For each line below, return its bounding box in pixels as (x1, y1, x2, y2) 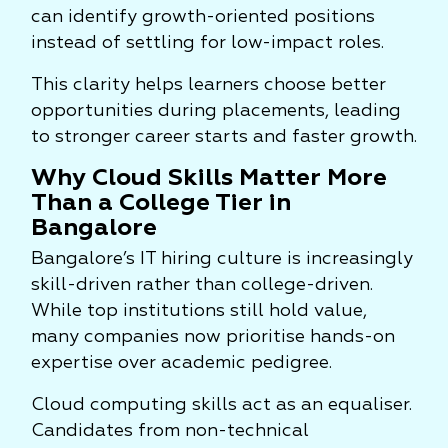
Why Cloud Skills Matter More (31, 166, 387, 190)
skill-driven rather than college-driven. (31, 276, 373, 294)
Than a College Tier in (31, 191, 291, 215)
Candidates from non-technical (31, 422, 309, 440)
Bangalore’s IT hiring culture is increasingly (31, 250, 413, 268)
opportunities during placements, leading (31, 102, 401, 120)
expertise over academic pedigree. (31, 354, 332, 372)
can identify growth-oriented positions (31, 8, 375, 26)
